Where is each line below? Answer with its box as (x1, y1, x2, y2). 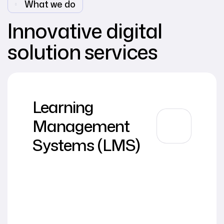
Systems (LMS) (32, 133, 140, 156)
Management (32, 114, 129, 137)
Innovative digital (7, 16, 162, 45)
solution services (7, 37, 157, 66)
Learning (32, 95, 93, 118)
